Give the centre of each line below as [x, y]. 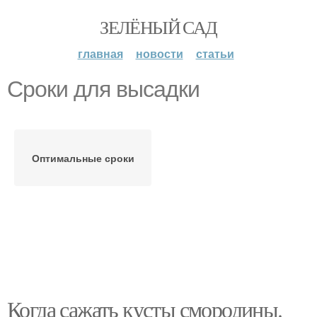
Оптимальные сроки [83, 158]
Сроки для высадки [103, 89]
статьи [215, 53]
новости [159, 53]
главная [100, 53]
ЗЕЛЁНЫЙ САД [158, 27]
